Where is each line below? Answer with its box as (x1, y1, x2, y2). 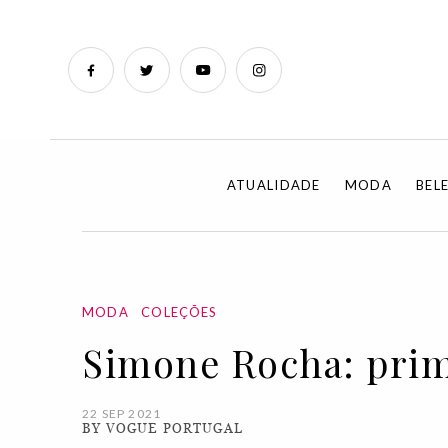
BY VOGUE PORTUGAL (82, 421, 243, 436)
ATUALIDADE (226, 177, 321, 193)
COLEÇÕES (141, 304, 218, 320)
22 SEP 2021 (82, 406, 162, 421)
